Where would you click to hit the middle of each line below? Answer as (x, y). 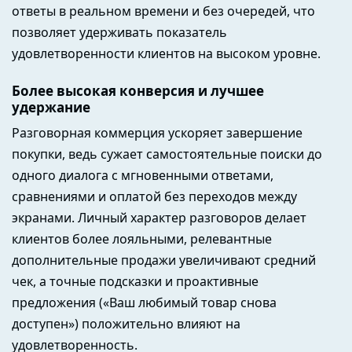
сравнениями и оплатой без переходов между (154, 196)
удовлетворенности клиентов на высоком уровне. (168, 53)
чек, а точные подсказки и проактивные (135, 281)
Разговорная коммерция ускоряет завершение (157, 132)
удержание (51, 108)
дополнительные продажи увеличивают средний (164, 260)
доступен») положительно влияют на (126, 323)
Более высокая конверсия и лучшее (138, 91)
